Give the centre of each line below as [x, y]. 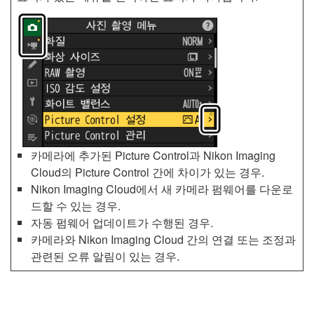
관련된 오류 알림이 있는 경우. [105, 257]
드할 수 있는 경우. [76, 206]
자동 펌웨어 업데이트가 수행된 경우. [122, 223]
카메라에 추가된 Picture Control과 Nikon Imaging [153, 156]
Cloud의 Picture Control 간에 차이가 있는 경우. [148, 172]
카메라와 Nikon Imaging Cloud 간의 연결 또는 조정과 [163, 240]
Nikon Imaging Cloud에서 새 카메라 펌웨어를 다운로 [162, 189]
